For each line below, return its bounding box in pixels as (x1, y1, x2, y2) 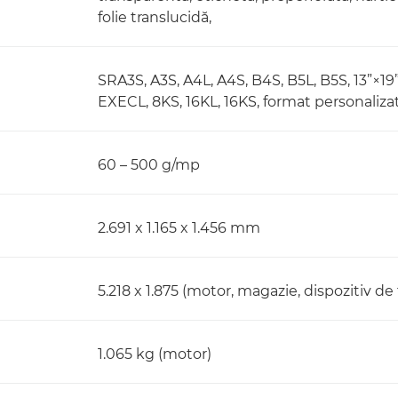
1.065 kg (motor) (98, 346, 211, 362)
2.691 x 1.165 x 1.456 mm (98, 219, 260, 236)
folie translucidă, (98, 9, 211, 26)
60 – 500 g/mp (98, 156, 200, 173)
